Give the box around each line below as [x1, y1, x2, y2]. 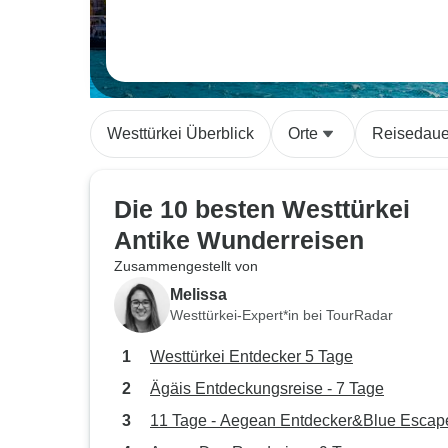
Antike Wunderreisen [114, 226, 364, 254]
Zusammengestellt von [114, 258, 258, 274]
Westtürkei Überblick [107, 125, 254, 142]
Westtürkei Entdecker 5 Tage [150, 348, 353, 365]
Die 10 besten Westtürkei [114, 195, 410, 223]
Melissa [170, 285, 227, 303]
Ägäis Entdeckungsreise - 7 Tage [150, 380, 384, 397]
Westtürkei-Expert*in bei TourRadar [170, 306, 393, 323]
